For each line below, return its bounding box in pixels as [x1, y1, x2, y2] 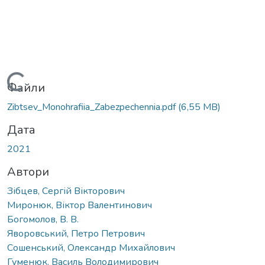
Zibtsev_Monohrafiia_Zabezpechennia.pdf [7, 100, 178, 114]
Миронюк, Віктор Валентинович [7, 198, 152, 212]
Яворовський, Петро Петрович [7, 227, 145, 240]
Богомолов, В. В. [7, 212, 79, 226]
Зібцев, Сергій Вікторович [7, 184, 125, 198]
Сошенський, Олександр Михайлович [7, 241, 175, 254]
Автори [7, 163, 49, 180]
